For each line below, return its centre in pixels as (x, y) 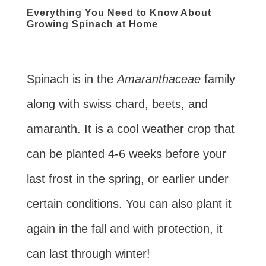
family (219, 79)
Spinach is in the (72, 79)
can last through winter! (88, 253)
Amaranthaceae (160, 79)
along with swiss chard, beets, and (117, 104)
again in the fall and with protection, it (124, 228)
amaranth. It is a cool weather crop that (130, 129)
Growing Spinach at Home (92, 24)
